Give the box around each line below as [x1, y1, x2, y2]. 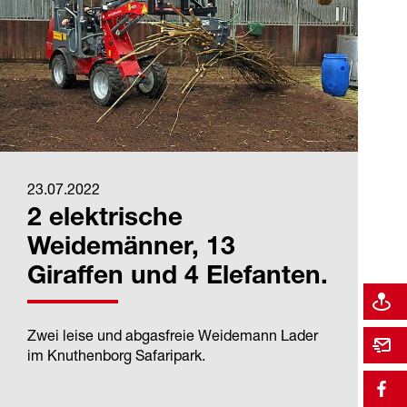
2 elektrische [27, 207, 183, 233]
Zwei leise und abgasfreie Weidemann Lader [27, 326, 318, 345]
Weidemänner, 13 [27, 236, 235, 263]
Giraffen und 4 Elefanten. [27, 265, 328, 292]
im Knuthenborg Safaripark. [27, 346, 205, 365]
